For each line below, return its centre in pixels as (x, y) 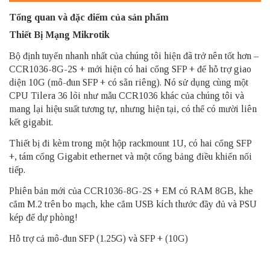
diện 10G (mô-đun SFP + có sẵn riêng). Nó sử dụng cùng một (129, 83)
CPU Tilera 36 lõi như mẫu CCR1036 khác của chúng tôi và (127, 96)
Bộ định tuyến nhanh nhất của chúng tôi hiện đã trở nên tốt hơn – (134, 56)
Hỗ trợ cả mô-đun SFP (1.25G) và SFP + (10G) (99, 239)
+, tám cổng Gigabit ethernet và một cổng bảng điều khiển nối (130, 157)
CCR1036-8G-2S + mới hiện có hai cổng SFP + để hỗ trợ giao (130, 69)
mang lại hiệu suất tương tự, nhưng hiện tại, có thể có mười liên (133, 109)
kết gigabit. (31, 122)
